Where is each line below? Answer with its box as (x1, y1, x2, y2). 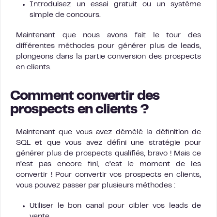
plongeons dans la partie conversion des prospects (16, 53, 201, 60)
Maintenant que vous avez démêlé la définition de (16, 128, 201, 136)
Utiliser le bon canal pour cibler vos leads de (30, 202, 201, 209)
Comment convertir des (10, 90, 160, 103)
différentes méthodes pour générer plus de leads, (16, 42, 201, 49)
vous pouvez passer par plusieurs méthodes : (16, 182, 175, 189)
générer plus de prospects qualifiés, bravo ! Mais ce (16, 150, 201, 157)
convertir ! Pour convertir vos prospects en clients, (16, 171, 201, 178)
